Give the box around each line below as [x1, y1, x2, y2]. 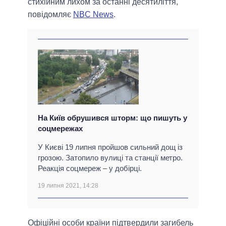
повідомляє [28, 10, 73, 19]
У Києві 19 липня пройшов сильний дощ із [38, 143, 183, 152]
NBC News [73, 10, 114, 19]
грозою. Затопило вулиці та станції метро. [38, 153, 183, 162]
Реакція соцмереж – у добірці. [38, 164, 142, 173]
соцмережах [38, 124, 83, 133]
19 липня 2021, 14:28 [38, 182, 98, 190]
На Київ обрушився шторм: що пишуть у [38, 114, 187, 123]
